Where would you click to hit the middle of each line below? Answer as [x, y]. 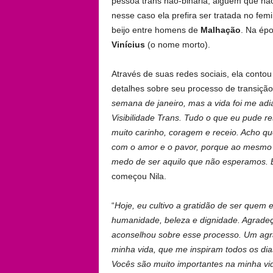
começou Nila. [139, 176]
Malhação [220, 30]
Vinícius [128, 44]
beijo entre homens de [156, 30]
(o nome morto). [177, 44]
